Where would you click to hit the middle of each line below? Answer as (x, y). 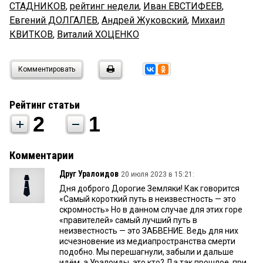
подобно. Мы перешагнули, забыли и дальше (146, 252)
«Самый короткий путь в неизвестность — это (148, 199)
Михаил (208, 21)
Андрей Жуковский (144, 21)
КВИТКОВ (31, 35)
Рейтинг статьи (45, 105)
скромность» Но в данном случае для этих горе (151, 210)
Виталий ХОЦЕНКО (98, 35)
